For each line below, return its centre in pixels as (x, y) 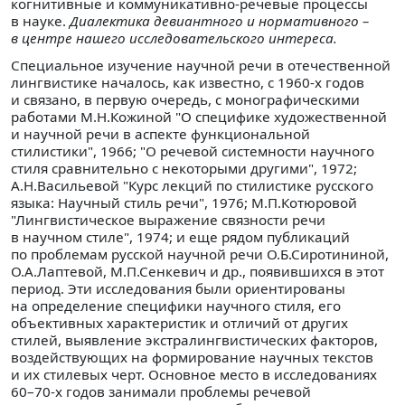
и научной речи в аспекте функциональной (160, 134)
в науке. (40, 20)
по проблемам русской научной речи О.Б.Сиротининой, (200, 254)
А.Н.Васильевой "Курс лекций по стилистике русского (192, 186)
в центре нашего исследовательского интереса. (174, 38)
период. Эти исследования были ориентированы (178, 289)
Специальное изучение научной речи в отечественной (201, 66)
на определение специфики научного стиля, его (176, 306)
